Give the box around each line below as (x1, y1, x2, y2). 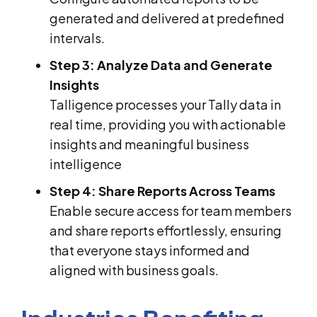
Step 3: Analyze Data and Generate (50, 56, 272, 73)
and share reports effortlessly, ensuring (50, 221, 282, 238)
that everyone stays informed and (50, 241, 250, 258)
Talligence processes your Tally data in (50, 96, 281, 113)
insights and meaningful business (50, 135, 249, 152)
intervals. (50, 29, 105, 46)
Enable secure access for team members (50, 202, 292, 219)
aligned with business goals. (50, 261, 219, 278)
